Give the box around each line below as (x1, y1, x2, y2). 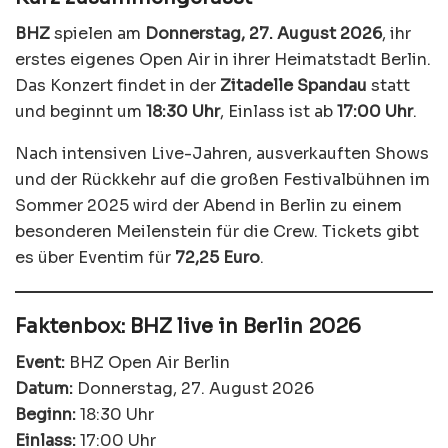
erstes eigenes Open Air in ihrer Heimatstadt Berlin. (15, 49, 431, 71)
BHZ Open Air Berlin (65, 352, 230, 374)
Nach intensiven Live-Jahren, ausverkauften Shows (15, 143, 429, 165)
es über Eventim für (15, 247, 175, 269)
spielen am (50, 23, 145, 45)
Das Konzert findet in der (15, 75, 220, 97)
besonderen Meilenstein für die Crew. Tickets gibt (15, 221, 419, 243)
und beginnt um (15, 101, 146, 123)
